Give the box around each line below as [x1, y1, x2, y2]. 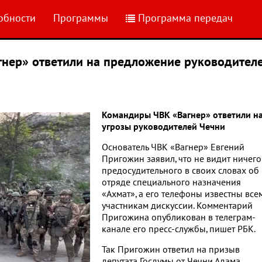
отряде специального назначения [102, 177, 241, 188]
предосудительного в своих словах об [102, 166, 259, 176]
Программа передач [138, 12, 233, 25]
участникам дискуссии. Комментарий [102, 201, 253, 211]
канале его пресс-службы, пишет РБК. [102, 224, 256, 235]
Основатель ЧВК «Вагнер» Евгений [102, 142, 244, 153]
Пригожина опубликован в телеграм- [102, 212, 256, 223]
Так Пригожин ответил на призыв [102, 244, 240, 255]
